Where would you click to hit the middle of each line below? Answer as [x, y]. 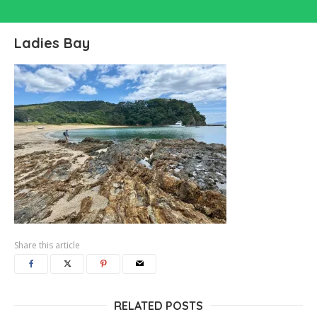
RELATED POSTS [158, 306]
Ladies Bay [52, 43]
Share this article [47, 245]
